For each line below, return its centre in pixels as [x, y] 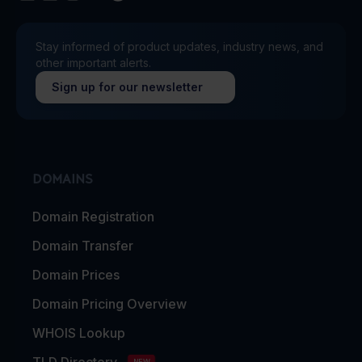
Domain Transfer [83, 245]
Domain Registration [93, 216]
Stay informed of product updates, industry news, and [179, 46]
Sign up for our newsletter [127, 86]
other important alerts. [93, 62]
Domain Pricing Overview [109, 303]
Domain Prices [76, 274]
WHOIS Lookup [79, 333]
